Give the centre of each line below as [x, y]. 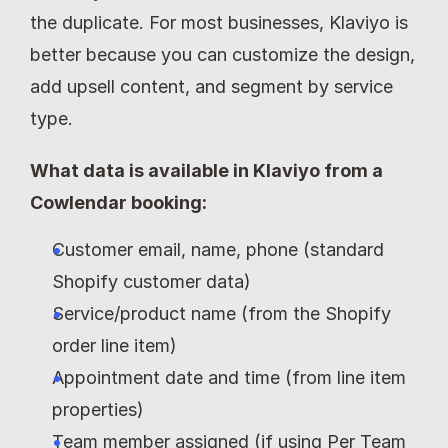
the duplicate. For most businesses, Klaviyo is [219, 23]
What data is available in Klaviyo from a [206, 171]
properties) [98, 410]
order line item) [114, 346]
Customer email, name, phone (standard [218, 250]
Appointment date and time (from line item [229, 378]
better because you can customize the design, [222, 55]
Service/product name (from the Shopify [221, 314]
